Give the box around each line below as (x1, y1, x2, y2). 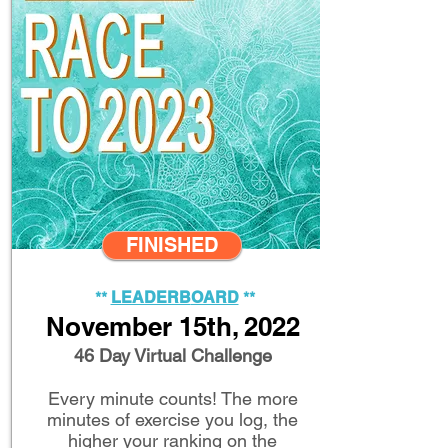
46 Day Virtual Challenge (73, 345, 272, 366)
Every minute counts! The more (47, 388, 298, 409)
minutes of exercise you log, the (47, 409, 298, 430)
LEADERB (110, 288, 191, 307)
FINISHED (125, 233, 218, 257)
